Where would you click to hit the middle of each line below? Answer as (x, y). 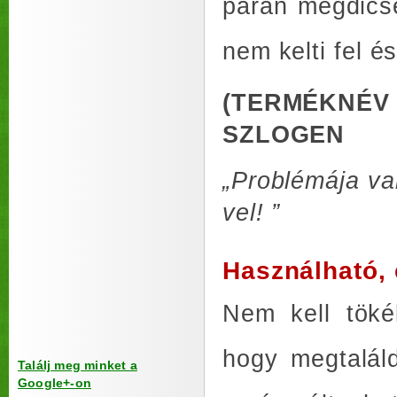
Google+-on (54, 383)
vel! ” (252, 212)
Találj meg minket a (78, 365)
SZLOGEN (284, 134)
